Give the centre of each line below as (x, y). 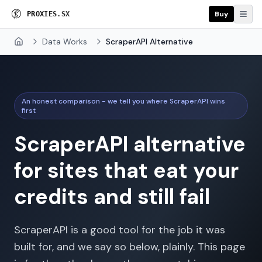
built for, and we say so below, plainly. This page (130, 247)
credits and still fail (112, 197)
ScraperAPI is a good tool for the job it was (120, 230)
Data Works (65, 42)
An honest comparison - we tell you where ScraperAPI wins (123, 101)
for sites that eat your (126, 170)
